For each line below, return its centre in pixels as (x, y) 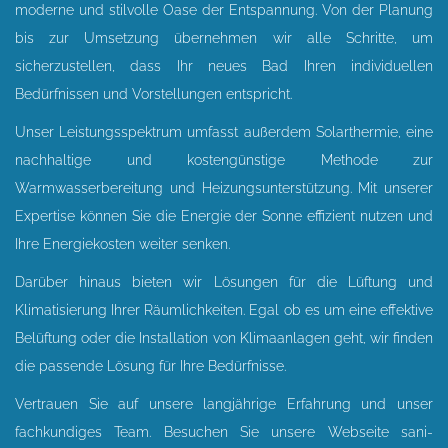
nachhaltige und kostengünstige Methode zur (224, 160)
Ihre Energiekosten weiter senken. (122, 244)
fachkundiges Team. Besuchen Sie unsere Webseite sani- (224, 432)
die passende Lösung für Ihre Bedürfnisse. (150, 366)
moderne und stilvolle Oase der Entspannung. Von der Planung (224, 10)
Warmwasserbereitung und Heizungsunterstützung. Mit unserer (224, 188)
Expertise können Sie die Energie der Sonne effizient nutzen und (224, 216)
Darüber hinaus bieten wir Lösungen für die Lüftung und (224, 282)
